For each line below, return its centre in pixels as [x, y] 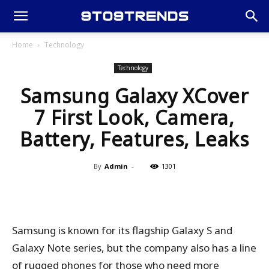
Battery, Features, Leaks [134, 139]
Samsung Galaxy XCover [134, 96]
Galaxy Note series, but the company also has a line [134, 248]
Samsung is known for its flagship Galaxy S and [122, 230]
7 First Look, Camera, [134, 117]
